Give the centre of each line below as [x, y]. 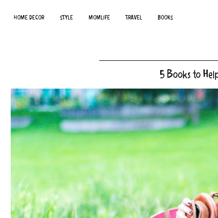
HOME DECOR [29, 18]
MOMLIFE [99, 18]
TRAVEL [134, 18]
